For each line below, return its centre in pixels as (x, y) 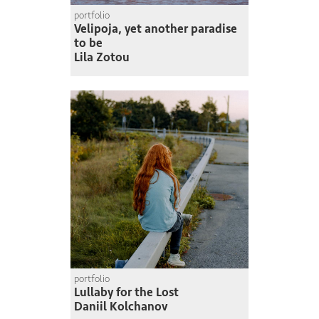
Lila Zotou (102, 58)
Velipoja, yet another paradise (156, 29)
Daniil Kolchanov (121, 307)
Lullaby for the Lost (126, 293)
